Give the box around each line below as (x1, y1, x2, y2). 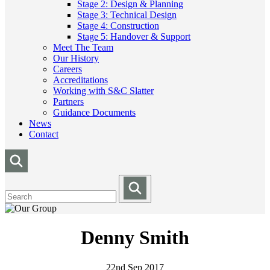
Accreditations (53, 75, 108, 85)
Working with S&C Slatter (53, 86, 154, 96)
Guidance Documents (53, 107, 136, 118)
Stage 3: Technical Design (77, 10, 177, 20)
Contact (29, 129, 58, 139)
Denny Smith (81, 227, 189, 249)
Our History (53, 53, 99, 63)
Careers (53, 64, 82, 74)
